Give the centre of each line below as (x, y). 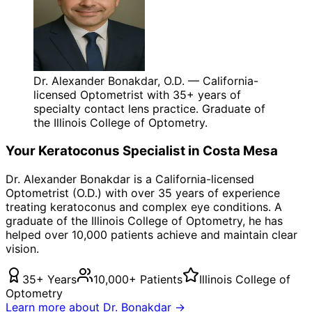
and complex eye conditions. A (199, 206)
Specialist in (161, 151)
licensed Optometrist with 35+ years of (137, 95)
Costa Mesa (240, 151)
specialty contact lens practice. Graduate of (149, 109)
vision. (22, 248)
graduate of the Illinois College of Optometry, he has (144, 220)
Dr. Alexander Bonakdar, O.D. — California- (146, 81)
